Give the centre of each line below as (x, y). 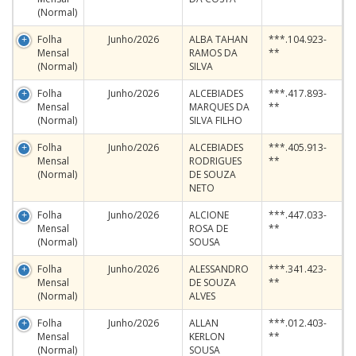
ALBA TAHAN (219, 39)
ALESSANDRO (219, 269)
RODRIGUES (215, 161)
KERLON (207, 337)
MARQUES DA (219, 107)
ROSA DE (209, 228)
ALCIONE (209, 215)
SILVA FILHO (216, 120)
